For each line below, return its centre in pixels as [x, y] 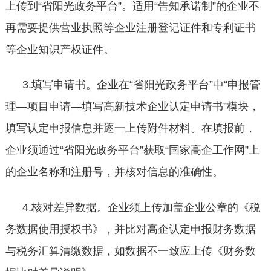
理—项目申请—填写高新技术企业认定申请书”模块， [132, 107]
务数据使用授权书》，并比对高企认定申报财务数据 [130, 229]
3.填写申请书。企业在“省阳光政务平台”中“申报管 [141, 85]
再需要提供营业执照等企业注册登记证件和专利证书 [130, 28]
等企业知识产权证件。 [60, 49]
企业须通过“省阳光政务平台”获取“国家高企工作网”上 [132, 150]
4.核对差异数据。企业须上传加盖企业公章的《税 [141, 207]
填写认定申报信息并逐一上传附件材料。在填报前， [130, 129]
